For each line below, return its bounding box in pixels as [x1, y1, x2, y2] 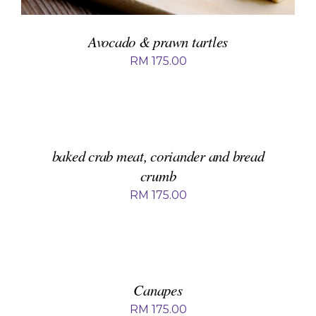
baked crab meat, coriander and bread [51, 146, 265, 166]
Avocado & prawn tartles [87, 32, 229, 52]
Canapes [133, 280, 183, 300]
